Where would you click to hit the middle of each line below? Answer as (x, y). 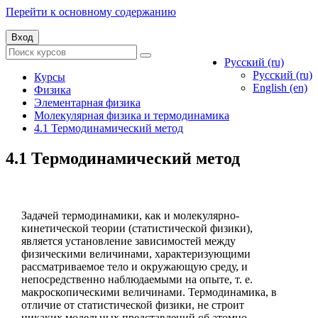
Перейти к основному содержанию (91, 12)
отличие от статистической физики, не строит (133, 305)
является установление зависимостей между (128, 241)
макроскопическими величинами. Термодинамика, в (149, 292)
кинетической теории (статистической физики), (137, 228)
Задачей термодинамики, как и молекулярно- (130, 215)
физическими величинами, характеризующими (136, 253)
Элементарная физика (87, 103)
